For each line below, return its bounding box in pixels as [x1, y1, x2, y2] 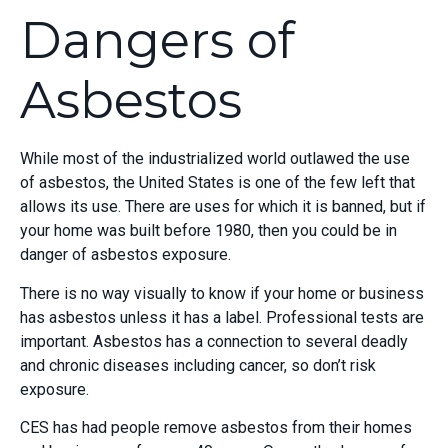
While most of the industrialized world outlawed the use [20, 149, 410, 169]
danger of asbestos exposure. [20, 245, 231, 265]
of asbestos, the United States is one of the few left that [20, 173, 415, 193]
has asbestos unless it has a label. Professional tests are [20, 307, 424, 327]
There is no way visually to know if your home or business [20, 283, 424, 303]
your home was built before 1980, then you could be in [20, 221, 397, 241]
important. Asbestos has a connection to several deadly [20, 331, 408, 351]
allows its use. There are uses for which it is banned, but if [20, 197, 426, 217]
